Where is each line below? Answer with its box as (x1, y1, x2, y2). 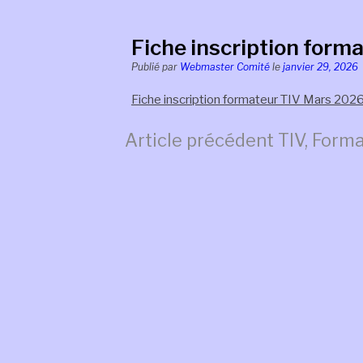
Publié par (131, 61, 180, 73)
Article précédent (125, 129, 274, 151)
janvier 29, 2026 (283, 61, 358, 73)
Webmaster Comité (180, 61, 270, 73)
